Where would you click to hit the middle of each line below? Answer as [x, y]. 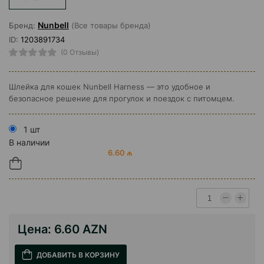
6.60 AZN [81, 230]
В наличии [29, 143]
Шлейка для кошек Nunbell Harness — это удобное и [110, 87]
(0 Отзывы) [80, 52]
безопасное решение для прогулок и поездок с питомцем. [122, 99]
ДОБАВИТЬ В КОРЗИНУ [78, 255]
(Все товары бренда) [110, 26]
